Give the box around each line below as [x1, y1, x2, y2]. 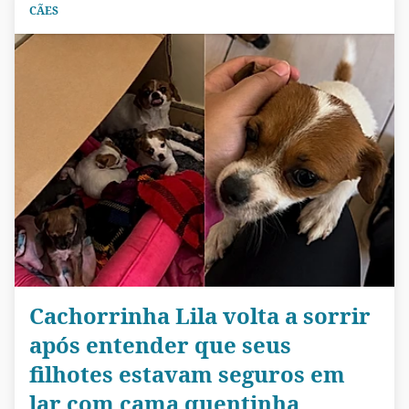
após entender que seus [29, 329, 291, 360]
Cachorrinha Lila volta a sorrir [29, 299, 371, 330]
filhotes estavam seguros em [29, 358, 345, 389]
